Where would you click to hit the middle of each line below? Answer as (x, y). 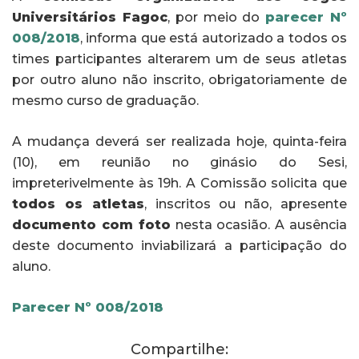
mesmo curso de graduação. (105, 101)
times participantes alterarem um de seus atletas (179, 59)
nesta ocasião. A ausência (259, 225)
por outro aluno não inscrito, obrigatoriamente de (179, 80)
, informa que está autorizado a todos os (214, 38)
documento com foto (91, 225)
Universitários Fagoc (90, 18)
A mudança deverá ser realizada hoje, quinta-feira (179, 142)
